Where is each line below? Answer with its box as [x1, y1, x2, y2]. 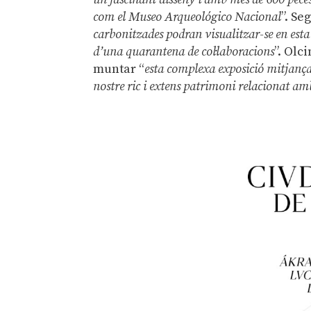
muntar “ [93, 61, 145, 78]
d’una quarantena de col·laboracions [93, 44, 275, 60]
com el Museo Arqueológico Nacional [93, 9, 282, 26]
